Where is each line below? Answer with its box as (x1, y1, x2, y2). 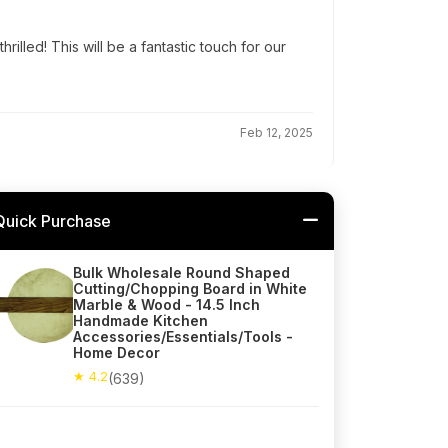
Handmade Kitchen (73, 312, 208, 330)
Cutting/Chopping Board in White (73, 280, 307, 298)
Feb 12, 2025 (240, 125, 313, 141)
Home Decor (73, 344, 160, 362)
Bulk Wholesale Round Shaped (73, 264, 290, 282)
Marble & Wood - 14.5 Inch (73, 296, 260, 314)
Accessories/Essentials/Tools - (73, 328, 293, 346)
